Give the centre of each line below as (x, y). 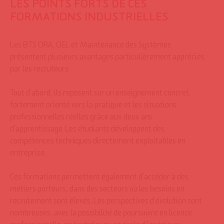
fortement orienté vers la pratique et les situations (93, 106)
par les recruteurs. (40, 70)
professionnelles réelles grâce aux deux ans (81, 118)
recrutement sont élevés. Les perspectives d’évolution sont (106, 202)
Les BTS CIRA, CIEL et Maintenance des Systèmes (90, 46)
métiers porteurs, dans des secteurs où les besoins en (97, 190)
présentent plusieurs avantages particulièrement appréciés (107, 58)
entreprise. (28, 154)
